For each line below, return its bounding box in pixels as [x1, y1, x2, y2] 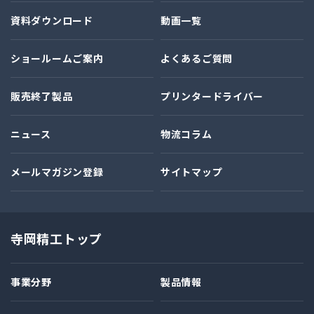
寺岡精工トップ [11, 229, 102, 247]
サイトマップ [161, 165, 223, 179]
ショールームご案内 [11, 51, 104, 65]
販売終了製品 [11, 89, 73, 103]
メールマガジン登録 [11, 165, 104, 179]
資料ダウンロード [11, 13, 93, 27]
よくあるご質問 [161, 51, 233, 65]
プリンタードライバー [161, 89, 264, 103]
